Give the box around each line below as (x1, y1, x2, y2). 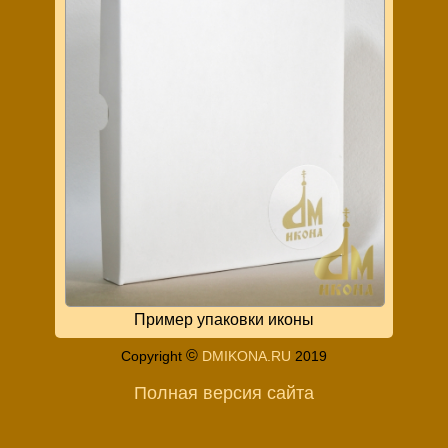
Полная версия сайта (134, 382, 314, 403)
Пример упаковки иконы (134, 310, 314, 328)
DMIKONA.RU (202, 347, 291, 364)
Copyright (121, 347, 186, 364)
